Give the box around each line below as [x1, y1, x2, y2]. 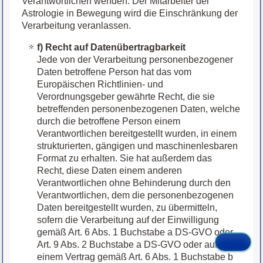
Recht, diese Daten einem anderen [37, 166, 183, 176]
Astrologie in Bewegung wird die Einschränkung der [22, 8, 238, 19]
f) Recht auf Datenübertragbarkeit [37, 42, 186, 53]
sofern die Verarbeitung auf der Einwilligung [37, 215, 220, 225]
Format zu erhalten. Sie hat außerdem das [37, 153, 213, 164]
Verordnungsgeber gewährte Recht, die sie [37, 92, 215, 102]
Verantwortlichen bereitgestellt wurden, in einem [37, 129, 237, 139]
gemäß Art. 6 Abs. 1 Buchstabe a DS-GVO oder [37, 227, 234, 238]
